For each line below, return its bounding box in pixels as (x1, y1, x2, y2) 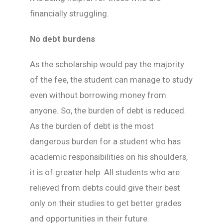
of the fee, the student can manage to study (30, 75, 193, 85)
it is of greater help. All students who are (30, 167, 180, 177)
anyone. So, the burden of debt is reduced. (30, 106, 186, 115)
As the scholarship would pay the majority (30, 59, 184, 69)
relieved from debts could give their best (30, 183, 180, 193)
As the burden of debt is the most (30, 121, 154, 131)
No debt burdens (30, 34, 95, 44)
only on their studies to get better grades (30, 198, 181, 208)
